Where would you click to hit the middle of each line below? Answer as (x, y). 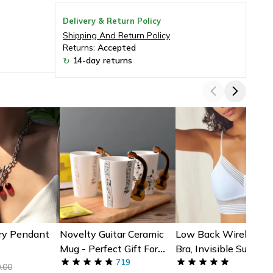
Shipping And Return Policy (116, 35)
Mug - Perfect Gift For (108, 248)
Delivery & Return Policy (112, 20)
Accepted (117, 47)
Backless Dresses (214, 263)
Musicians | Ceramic (104, 263)
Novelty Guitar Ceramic (112, 234)
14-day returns (102, 60)
